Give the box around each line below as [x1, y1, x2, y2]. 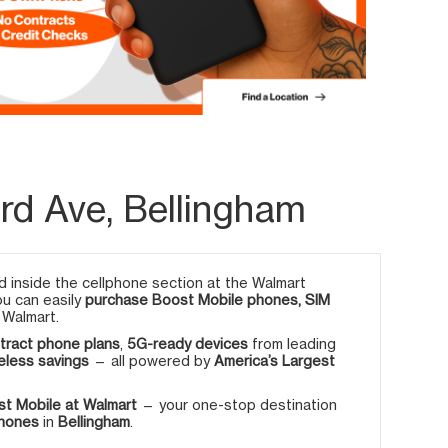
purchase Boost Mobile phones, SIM [85, 290, 330, 308]
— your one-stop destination [137, 395, 337, 413]
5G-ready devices [127, 334, 248, 352]
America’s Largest [214, 351, 335, 369]
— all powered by [89, 351, 214, 369]
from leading [248, 334, 336, 352]
